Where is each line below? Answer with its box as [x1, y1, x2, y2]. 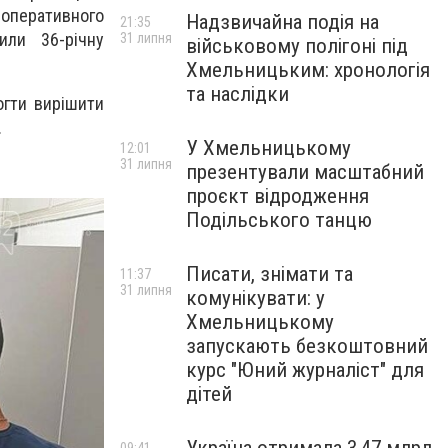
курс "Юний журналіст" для [186, 358, 424, 382]
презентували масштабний [186, 160, 424, 184]
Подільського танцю [186, 208, 372, 232]
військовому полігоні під [186, 34, 408, 58]
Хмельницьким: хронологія [186, 58, 430, 82]
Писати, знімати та [186, 262, 353, 286]
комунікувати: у [186, 286, 325, 310]
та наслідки [186, 82, 289, 106]
